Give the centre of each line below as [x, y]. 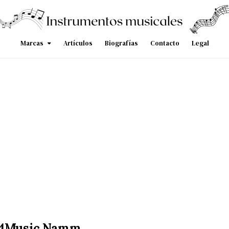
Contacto [165, 43]
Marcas [32, 43]
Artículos [78, 43]
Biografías [121, 43]
